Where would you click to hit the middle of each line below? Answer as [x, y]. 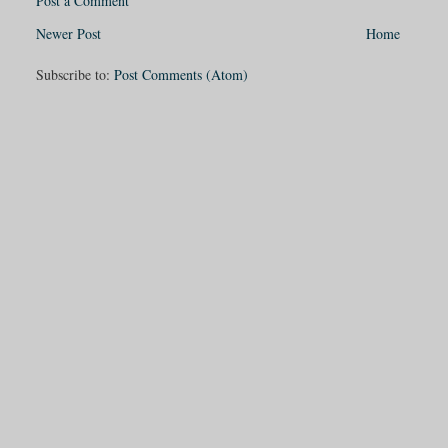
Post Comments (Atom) [181, 74]
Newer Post [69, 33]
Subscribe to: [75, 74]
